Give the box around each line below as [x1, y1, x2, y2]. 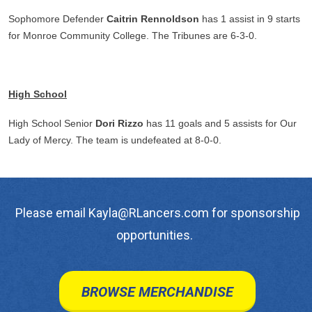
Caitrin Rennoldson [107, 13, 199, 25]
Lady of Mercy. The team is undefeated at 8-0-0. [8, 134, 221, 146]
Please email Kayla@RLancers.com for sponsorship [12, 205, 300, 221]
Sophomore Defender [8, 13, 107, 25]
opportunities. [116, 228, 196, 243]
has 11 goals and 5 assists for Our [143, 118, 297, 130]
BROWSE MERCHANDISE [81, 283, 233, 301]
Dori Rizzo [95, 118, 143, 130]
